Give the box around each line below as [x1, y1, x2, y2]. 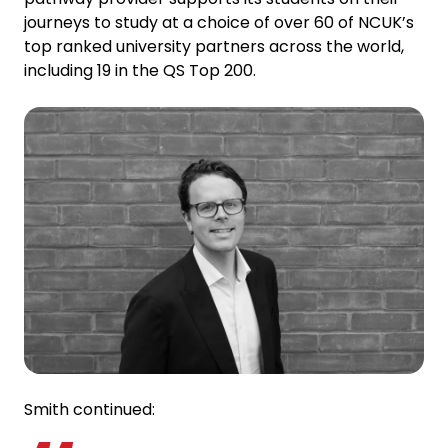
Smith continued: [24, 397, 155, 421]
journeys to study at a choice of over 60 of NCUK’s [24, 11, 414, 34]
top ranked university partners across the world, [24, 35, 404, 58]
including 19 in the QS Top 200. [24, 59, 256, 82]
